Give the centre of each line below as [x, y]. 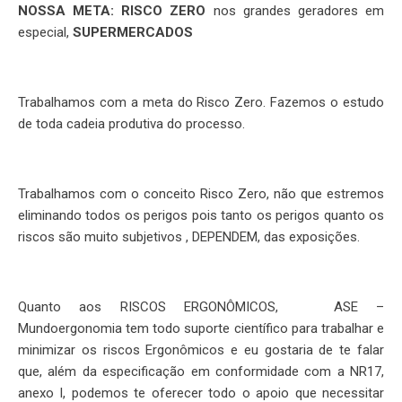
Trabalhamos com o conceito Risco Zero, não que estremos [201, 194]
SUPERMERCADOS [133, 32]
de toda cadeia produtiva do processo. [131, 124]
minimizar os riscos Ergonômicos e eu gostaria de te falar [201, 350]
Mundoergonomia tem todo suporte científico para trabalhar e [201, 328]
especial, [45, 32]
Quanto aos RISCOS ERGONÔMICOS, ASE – [201, 307]
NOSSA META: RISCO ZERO [112, 11]
